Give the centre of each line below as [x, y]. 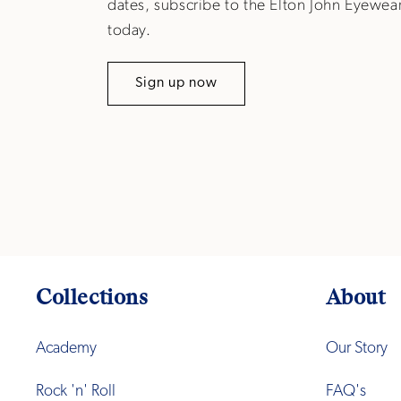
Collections [92, 297]
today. [129, 30]
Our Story [356, 349]
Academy [66, 349]
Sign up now [176, 83]
